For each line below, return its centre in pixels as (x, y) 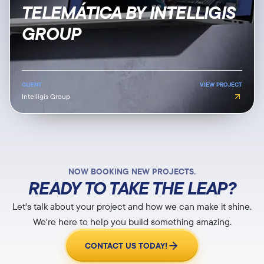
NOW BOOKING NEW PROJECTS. (132, 171)
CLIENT (32, 85)
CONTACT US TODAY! (126, 245)
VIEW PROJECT (221, 85)
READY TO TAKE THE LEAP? (132, 188)
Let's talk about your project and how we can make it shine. (132, 206)
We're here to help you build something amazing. (132, 222)
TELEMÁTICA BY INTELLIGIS (128, 12)
